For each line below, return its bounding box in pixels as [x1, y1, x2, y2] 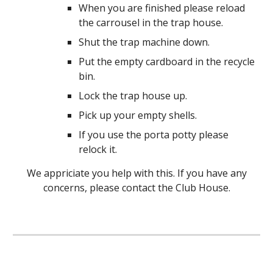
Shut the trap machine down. [79, 35, 210, 49]
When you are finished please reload [79, 1, 246, 15]
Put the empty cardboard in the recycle [79, 55, 255, 68]
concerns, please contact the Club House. [43, 181, 230, 194]
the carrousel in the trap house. [79, 16, 224, 29]
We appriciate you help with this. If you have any [26, 166, 247, 180]
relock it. [79, 143, 118, 156]
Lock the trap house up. [79, 89, 188, 102]
